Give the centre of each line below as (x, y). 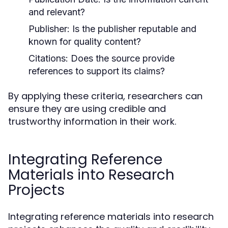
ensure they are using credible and (87, 109)
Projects (36, 190)
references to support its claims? (97, 71)
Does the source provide (121, 58)
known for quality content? (85, 41)
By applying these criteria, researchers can (105, 96)
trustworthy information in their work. (92, 121)
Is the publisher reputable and (133, 29)
